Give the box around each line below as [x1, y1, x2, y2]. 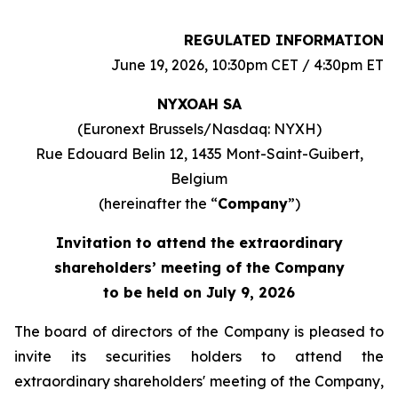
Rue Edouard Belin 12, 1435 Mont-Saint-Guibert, [35, 145, 363, 163]
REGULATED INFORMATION [184, 31, 384, 49]
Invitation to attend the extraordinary [55, 234, 343, 251]
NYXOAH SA [156, 95, 242, 113]
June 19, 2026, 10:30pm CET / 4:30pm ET [111, 56, 384, 74]
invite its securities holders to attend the [14, 347, 384, 365]
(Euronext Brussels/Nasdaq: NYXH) [76, 120, 322, 138]
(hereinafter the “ [98, 195, 218, 212]
